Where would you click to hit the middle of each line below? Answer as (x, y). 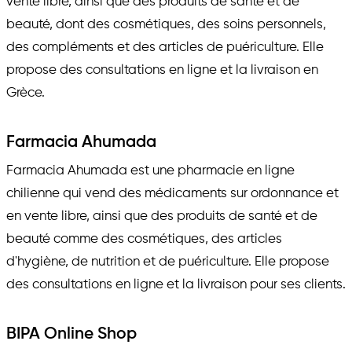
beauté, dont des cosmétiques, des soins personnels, (166, 24)
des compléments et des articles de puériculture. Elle (165, 47)
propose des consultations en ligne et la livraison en (162, 70)
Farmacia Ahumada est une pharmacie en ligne (150, 171)
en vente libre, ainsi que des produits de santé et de (162, 217)
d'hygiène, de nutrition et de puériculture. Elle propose (168, 262)
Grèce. (26, 93)
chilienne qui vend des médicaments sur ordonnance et (172, 194)
